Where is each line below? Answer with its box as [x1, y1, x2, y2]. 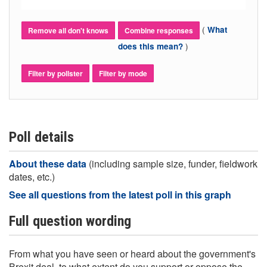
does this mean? [118, 41, 185, 52]
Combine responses [125, 25, 193, 36]
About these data [9, 157, 89, 170]
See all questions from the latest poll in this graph [9, 188, 231, 201]
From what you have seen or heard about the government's [9, 247, 256, 260]
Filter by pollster [28, 68, 83, 79]
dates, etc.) [9, 170, 55, 184]
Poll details [9, 129, 74, 145]
